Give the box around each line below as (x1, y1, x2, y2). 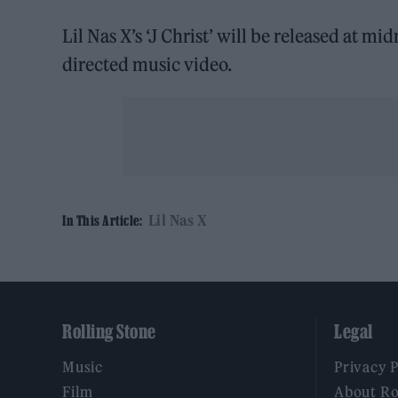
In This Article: (62, 211, 142, 228)
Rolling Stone (62, 320, 156, 342)
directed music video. (62, 52, 233, 76)
